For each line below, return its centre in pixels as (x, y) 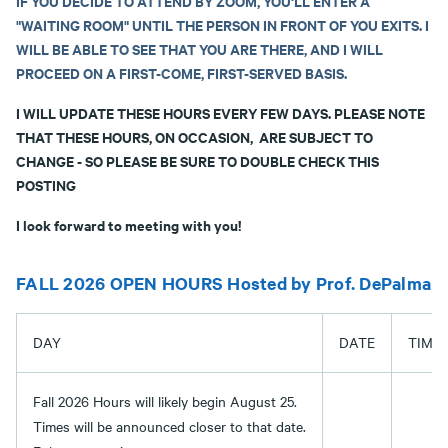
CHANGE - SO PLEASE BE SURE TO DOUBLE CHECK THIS (197, 160)
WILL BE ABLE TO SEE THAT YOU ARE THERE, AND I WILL (199, 48)
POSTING (46, 184)
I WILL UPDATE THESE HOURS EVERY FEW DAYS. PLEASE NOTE (220, 112)
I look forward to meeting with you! (128, 224)
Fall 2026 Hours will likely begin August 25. (165, 401)
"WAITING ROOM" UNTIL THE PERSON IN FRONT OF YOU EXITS (217, 24)
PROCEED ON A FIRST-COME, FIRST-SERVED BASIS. (181, 72)
